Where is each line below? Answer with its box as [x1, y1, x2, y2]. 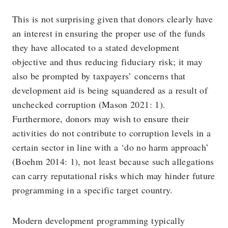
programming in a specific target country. [12, 184, 173, 196]
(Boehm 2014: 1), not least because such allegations [12, 155, 214, 167]
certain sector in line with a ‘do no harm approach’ [12, 141, 209, 153]
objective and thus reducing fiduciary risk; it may [12, 55, 203, 68]
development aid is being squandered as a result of [12, 84, 208, 96]
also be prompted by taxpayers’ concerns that [12, 70, 186, 82]
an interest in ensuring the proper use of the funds [12, 27, 206, 39]
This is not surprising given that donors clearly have [12, 13, 213, 25]
